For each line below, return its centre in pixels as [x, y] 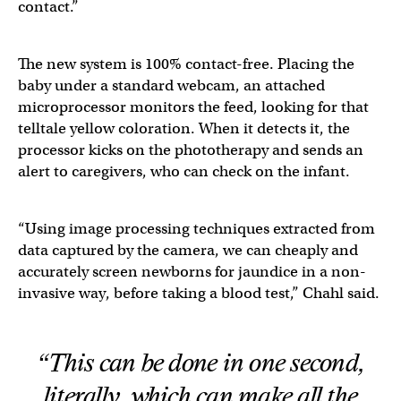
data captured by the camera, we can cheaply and [188, 250]
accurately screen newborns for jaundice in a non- [192, 272]
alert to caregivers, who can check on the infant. [184, 171]
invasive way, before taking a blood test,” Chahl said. [200, 293]
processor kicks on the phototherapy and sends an [191, 150]
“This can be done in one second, [200, 363]
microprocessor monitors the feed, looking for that [193, 107]
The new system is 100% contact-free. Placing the [186, 64]
